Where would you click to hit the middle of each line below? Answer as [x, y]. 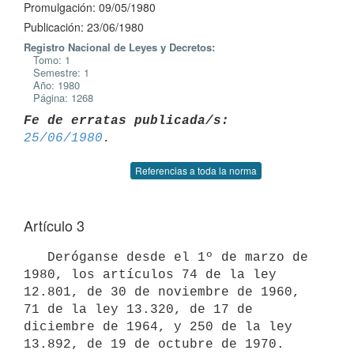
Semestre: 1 [56, 72]
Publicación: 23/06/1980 [84, 27]
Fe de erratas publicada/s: [126, 121]
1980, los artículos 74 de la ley [150, 275]
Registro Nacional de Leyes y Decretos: [119, 47]
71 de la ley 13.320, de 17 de [138, 309]
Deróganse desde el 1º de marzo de [36, 257]
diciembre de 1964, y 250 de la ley [158, 327]
